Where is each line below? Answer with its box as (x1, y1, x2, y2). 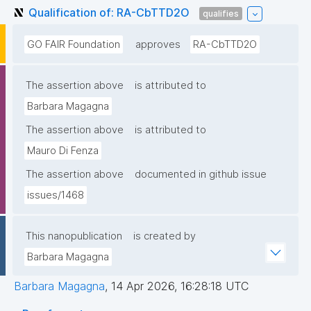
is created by (133, 230, 196, 243)
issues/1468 (27, 189, 84, 202)
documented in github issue (135, 168, 267, 181)
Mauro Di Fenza (27, 144, 99, 158)
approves (135, 38, 180, 51)
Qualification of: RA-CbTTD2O (28, 5, 190, 19)
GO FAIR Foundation (27, 38, 120, 51)
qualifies (203, 8, 239, 19)
